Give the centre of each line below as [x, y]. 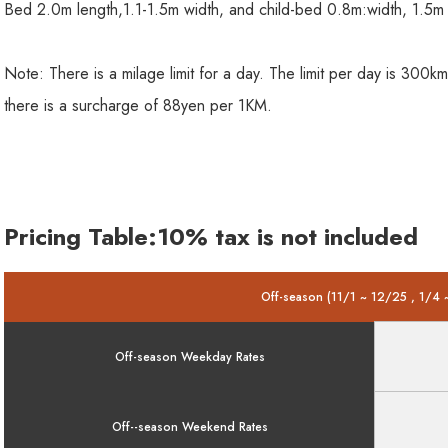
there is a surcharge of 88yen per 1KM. [138, 105]
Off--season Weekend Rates [189, 426]
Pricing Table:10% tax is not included [211, 236]
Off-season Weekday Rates [189, 356]
